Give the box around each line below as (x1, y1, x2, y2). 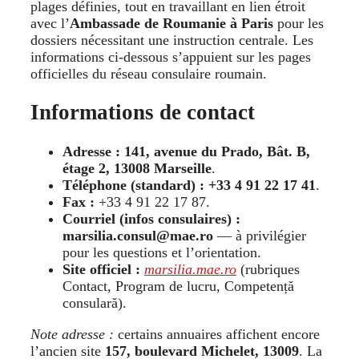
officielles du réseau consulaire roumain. (30, 65, 271, 82)
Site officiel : (63, 260, 140, 277)
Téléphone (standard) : (63, 176, 204, 193)
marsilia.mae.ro (144, 260, 236, 277)
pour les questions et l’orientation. (63, 244, 265, 260)
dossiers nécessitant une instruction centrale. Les (30, 31, 313, 48)
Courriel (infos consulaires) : (63, 210, 240, 227)
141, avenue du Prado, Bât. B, (124, 143, 310, 159)
